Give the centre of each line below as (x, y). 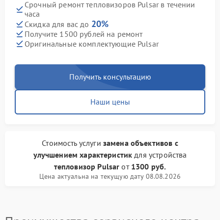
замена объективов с (140, 143)
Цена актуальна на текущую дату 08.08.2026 (110, 176)
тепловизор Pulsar (87, 166)
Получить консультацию (110, 77)
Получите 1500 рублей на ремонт (84, 34)
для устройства (160, 155)
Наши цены (110, 102)
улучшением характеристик (83, 155)
